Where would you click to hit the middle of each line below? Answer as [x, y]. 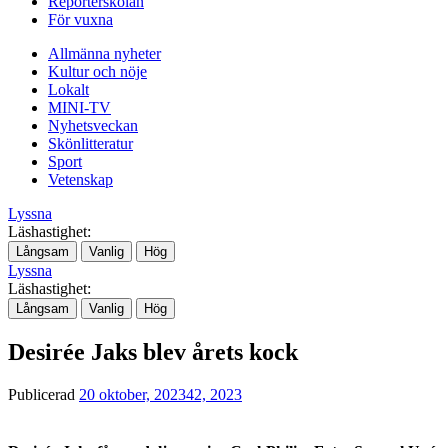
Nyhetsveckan [93, 125]
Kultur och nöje [97, 71]
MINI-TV [79, 107]
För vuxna [80, 19]
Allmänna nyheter [104, 53]
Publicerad [43, 394]
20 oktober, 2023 [132, 394]
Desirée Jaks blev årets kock [153, 351]
